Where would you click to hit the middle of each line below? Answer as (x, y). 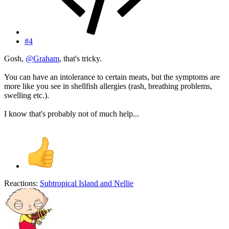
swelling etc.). (27, 95)
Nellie (124, 183)
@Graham (42, 58)
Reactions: (21, 183)
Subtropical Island (69, 183)
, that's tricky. (81, 58)
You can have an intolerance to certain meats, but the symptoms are (112, 77)
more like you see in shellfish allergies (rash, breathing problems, (108, 86)
